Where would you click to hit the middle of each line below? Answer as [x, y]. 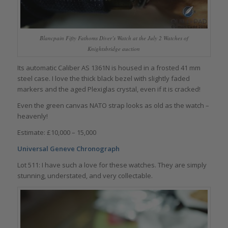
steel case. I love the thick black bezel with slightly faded [103, 79]
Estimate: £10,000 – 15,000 [56, 133]
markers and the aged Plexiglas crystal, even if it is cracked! [109, 89]
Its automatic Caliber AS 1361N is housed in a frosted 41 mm [109, 68]
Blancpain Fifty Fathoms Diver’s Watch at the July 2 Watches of [114, 38]
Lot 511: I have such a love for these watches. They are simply [112, 165]
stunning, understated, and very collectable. [85, 176]
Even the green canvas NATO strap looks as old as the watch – [113, 106]
